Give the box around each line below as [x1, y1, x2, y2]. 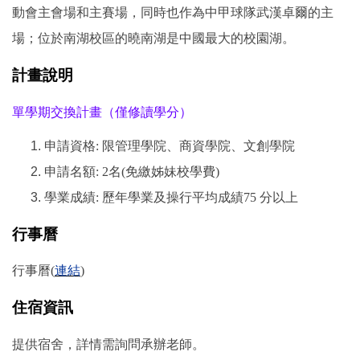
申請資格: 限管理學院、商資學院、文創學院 [44, 138, 295, 153]
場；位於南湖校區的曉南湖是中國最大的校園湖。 [12, 31, 295, 46]
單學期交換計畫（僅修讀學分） [12, 104, 192, 119]
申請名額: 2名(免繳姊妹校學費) [44, 164, 219, 178]
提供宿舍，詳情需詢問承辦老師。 [12, 337, 205, 351]
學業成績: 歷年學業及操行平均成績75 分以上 [44, 190, 298, 204]
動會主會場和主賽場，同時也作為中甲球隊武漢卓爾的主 [12, 6, 333, 20]
